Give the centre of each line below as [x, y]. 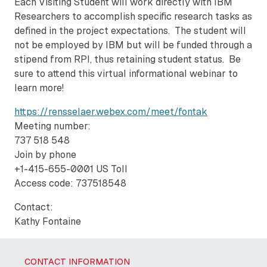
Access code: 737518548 [70, 183]
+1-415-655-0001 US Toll [71, 169]
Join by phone [45, 154]
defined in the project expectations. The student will [130, 30]
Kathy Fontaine [48, 221]
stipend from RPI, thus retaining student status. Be [128, 59]
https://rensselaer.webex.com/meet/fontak [111, 111]
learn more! [39, 88]
